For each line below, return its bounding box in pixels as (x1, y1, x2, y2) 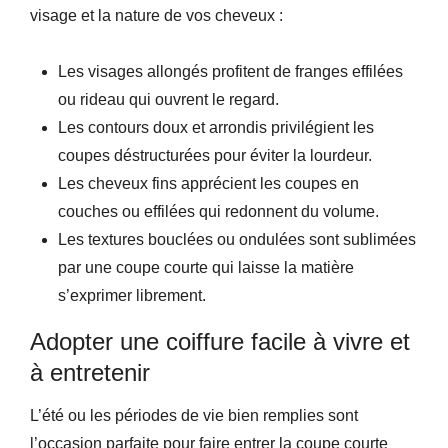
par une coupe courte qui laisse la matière (58, 259, 354, 276)
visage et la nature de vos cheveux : (30, 7, 283, 24)
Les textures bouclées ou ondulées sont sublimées (58, 231, 416, 248)
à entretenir (30, 359, 150, 386)
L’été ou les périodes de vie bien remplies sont (30, 407, 358, 424)
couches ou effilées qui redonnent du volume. (58, 203, 379, 220)
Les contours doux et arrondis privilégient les (58, 119, 374, 136)
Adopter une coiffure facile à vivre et (30, 328, 410, 355)
